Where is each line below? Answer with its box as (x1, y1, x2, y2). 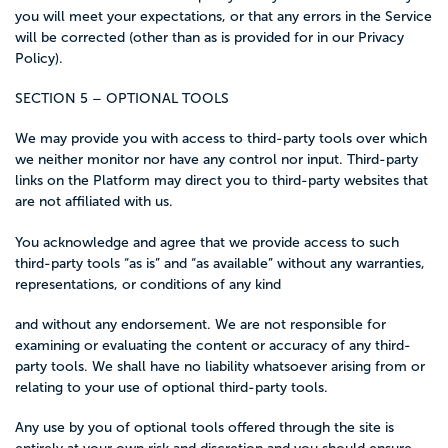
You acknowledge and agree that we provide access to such (15, 234, 399, 250)
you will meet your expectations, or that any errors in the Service (15, 8, 432, 24)
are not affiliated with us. (15, 194, 173, 210)
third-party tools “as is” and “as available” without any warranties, (15, 255, 425, 271)
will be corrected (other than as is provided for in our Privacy (15, 29, 404, 45)
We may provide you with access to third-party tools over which (15, 131, 427, 147)
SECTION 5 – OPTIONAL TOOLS (15, 91, 229, 106)
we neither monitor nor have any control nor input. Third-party (15, 152, 418, 168)
